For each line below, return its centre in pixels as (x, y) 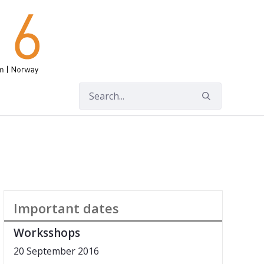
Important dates (66, 208)
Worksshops (47, 233)
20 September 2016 (56, 251)
